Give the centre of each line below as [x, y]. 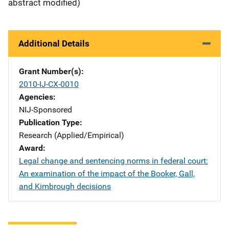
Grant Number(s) [50, 71]
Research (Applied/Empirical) [72, 135]
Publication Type [49, 122]
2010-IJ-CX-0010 [49, 84]
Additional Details [54, 43]
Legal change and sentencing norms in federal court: [113, 161]
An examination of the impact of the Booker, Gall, [107, 174]
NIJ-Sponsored [45, 110]
